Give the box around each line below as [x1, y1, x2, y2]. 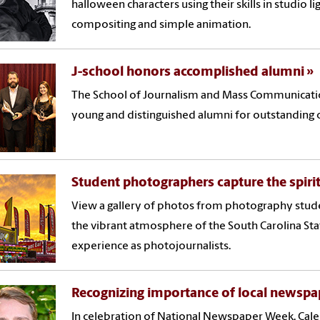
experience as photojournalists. [71, 240, 231, 252]
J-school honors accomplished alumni [71, 65, 305, 79]
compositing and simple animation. [71, 19, 251, 31]
